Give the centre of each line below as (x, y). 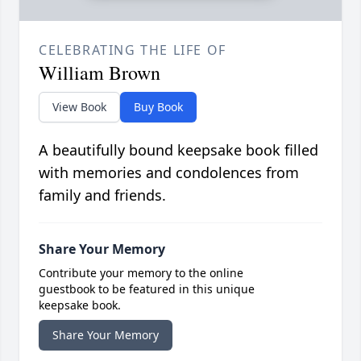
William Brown (100, 73)
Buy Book (158, 107)
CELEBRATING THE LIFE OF (133, 50)
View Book (79, 107)
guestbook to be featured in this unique (147, 289)
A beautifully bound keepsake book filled (178, 150)
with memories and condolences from (169, 173)
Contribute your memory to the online (141, 273)
